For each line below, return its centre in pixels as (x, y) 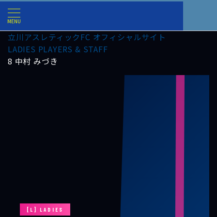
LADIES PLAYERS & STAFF (58, 49)
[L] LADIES (45, 210)
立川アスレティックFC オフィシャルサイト (87, 37)
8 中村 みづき (33, 61)
